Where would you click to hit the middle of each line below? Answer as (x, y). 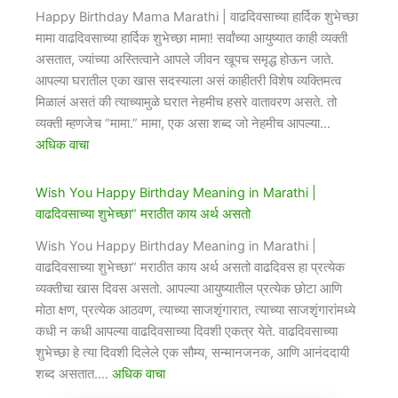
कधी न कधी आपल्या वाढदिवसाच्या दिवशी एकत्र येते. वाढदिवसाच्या (187, 332)
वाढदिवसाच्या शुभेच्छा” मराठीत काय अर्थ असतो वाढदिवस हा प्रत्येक (190, 268)
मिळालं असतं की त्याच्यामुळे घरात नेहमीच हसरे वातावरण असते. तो (186, 102)
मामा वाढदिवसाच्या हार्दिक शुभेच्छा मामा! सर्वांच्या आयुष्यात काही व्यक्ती (191, 38)
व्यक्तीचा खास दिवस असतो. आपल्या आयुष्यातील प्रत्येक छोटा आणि (189, 289)
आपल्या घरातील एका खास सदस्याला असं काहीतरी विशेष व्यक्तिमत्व (188, 80)
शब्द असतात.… (74, 374)
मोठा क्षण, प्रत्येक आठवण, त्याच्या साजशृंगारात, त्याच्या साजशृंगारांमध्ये (195, 310)
